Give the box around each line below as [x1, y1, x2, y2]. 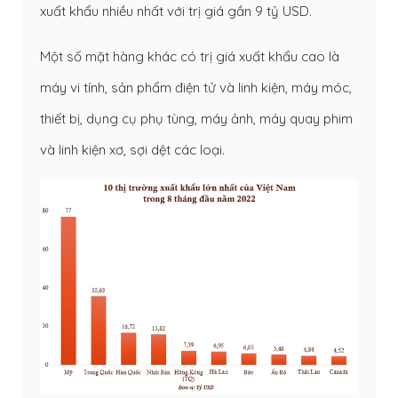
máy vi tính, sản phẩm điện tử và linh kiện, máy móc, [40, 78, 352, 96]
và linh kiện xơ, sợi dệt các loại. [40, 140, 225, 158]
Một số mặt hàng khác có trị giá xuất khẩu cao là [40, 47, 339, 65]
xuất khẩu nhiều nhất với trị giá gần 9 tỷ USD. [40, 2, 312, 20]
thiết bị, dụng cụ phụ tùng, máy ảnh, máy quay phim [40, 109, 353, 127]
